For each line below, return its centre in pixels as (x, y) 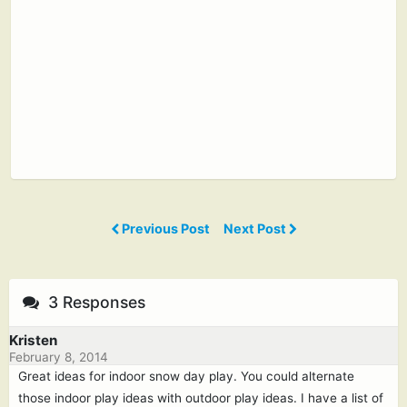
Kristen (33, 340)
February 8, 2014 (59, 357)
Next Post (256, 228)
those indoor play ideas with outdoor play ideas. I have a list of (201, 397)
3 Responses (94, 302)
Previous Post (165, 228)
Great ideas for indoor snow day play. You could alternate (186, 376)
